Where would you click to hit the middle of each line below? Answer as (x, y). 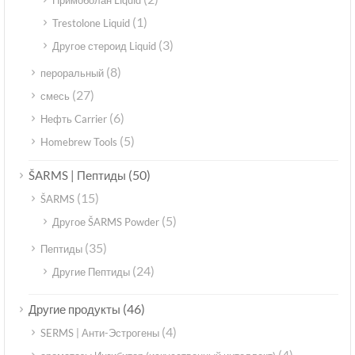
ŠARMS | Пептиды (77, 176)
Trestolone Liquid (91, 23)
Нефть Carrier (74, 119)
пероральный (72, 73)
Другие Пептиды (91, 272)
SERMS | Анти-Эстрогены (100, 333)
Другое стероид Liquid (104, 46)
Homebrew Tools (79, 142)
